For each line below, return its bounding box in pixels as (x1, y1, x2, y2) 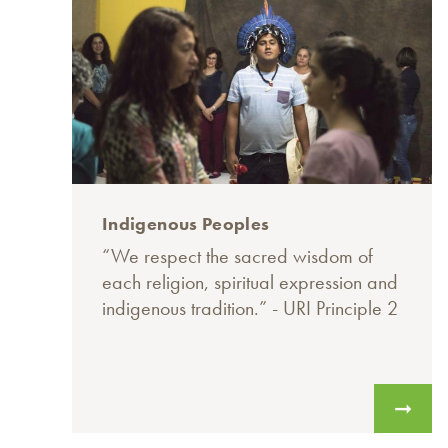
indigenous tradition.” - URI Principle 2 (102, 295, 398, 322)
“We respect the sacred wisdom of (102, 243, 373, 270)
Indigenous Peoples (102, 212, 270, 236)
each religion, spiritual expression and (102, 269, 398, 296)
